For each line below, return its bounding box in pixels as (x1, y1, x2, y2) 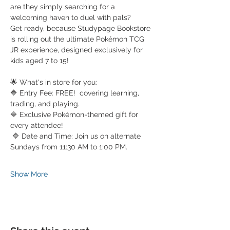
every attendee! (10, 121, 63, 130)
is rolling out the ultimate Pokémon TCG (10, 35, 146, 44)
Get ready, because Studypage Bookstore (10, 24, 152, 33)
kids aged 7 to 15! (10, 56, 69, 65)
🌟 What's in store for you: (10, 78, 99, 87)
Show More (10, 170, 48, 179)
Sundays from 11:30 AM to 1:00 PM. (10, 143, 129, 151)
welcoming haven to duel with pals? (10, 13, 131, 22)
